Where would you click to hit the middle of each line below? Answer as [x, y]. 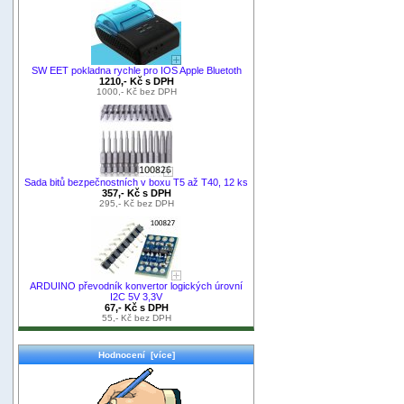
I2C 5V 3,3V [136, 296]
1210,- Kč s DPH [136, 81]
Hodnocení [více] [136, 354]
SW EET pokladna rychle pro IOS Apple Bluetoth [136, 70]
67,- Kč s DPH [136, 307]
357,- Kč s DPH [136, 193]
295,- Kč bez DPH [136, 203]
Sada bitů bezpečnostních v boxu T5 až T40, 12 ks [136, 182]
